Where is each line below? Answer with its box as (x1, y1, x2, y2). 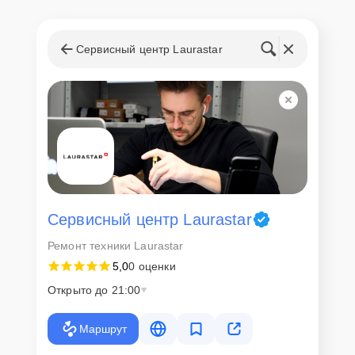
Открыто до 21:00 (48, 283, 141, 296)
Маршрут (78, 322, 127, 335)
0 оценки (128, 259, 176, 273)
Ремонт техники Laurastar (48, 239, 184, 252)
